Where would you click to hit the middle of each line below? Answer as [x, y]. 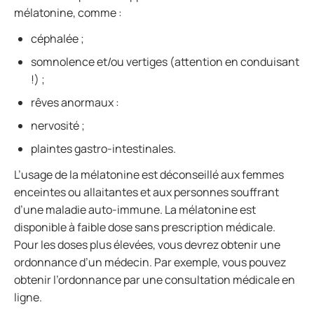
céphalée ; [57, 39]
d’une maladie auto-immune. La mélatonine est [135, 210]
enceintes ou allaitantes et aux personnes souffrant [146, 192]
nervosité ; [58, 125]
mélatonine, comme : [68, 13]
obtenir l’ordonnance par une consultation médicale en [155, 280]
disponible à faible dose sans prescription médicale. [145, 227]
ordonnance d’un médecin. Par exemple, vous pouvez [150, 262]
